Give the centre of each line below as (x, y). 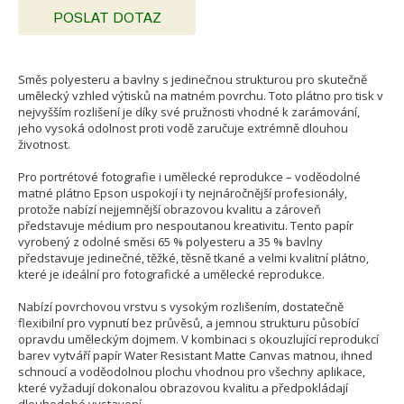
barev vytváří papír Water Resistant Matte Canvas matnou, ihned (195, 356)
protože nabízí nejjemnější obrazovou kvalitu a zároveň (170, 210)
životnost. (44, 145)
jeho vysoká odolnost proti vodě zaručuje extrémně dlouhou (183, 129)
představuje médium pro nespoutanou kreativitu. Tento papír (186, 226)
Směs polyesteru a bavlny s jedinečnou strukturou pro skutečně (193, 80)
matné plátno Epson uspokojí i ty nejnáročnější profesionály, (183, 193)
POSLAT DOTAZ (107, 18)
